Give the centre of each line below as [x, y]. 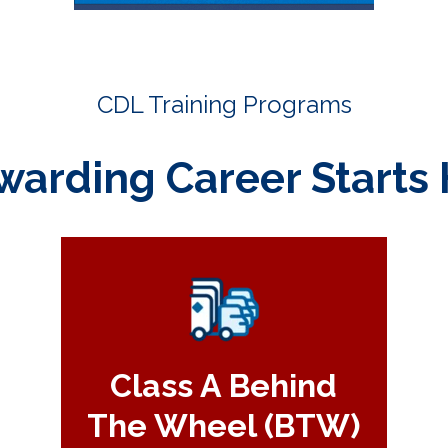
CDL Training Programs [224, 105]
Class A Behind [224, 386]
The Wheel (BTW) [224, 426]
